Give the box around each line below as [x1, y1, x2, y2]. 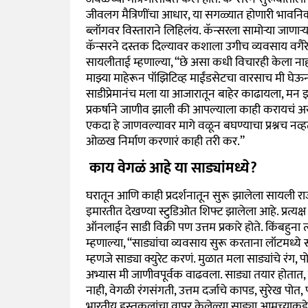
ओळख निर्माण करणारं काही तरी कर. [85, 131, 240, 152]
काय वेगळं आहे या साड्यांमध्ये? [85, 155, 257, 181]
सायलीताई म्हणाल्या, [85, 52, 175, 73]
